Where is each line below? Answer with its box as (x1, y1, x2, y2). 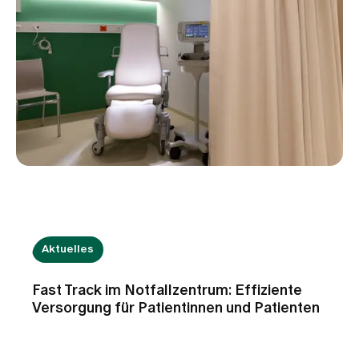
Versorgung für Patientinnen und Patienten (32, 301, 320, 316)
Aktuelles (42, 244, 94, 255)
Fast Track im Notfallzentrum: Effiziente (32, 284, 302, 298)
